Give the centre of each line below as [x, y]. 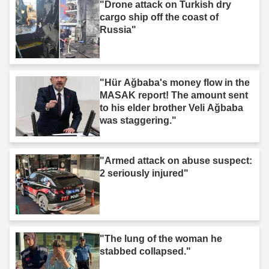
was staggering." [138, 120]
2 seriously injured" [144, 173]
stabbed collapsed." [145, 251]
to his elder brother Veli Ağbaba [171, 107]
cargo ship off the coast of [159, 17]
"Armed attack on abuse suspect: [176, 160]
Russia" [118, 29]
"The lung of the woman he [161, 238]
